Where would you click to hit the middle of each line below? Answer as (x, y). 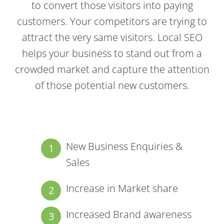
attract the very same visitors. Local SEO (112, 37)
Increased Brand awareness (129, 214)
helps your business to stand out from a (112, 53)
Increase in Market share (122, 188)
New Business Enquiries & (124, 146)
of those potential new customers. (112, 85)
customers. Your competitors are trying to (112, 21)
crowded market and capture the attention (112, 69)
